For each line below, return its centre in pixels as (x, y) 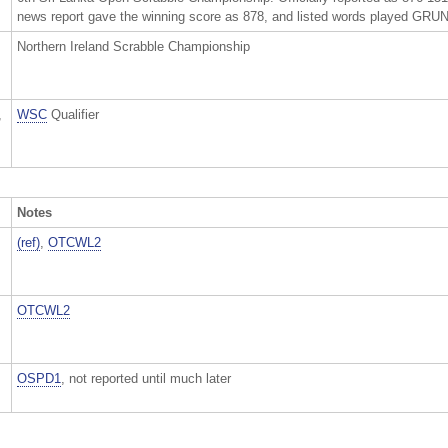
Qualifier (73, 114)
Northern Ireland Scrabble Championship (133, 46)
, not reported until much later (146, 378)
